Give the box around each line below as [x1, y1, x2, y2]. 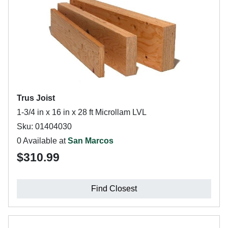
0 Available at [17, 136, 68, 145]
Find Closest [91, 184, 137, 193]
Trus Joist [17, 93, 55, 102]
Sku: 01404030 [17, 122, 72, 131]
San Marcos [68, 136, 113, 145]
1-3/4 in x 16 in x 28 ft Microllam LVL [17, 107, 147, 117]
